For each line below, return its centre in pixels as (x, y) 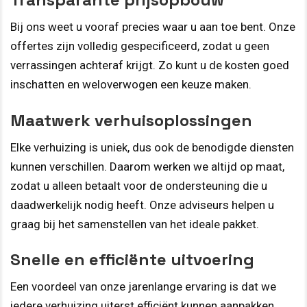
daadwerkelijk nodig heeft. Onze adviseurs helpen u (142, 205)
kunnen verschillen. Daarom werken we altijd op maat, (147, 166)
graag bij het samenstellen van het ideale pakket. (135, 224)
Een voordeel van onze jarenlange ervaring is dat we (143, 287)
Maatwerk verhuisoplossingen (131, 120)
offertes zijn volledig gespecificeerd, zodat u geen (140, 46)
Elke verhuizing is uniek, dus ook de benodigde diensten (152, 147)
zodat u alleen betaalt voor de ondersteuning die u (139, 185)
